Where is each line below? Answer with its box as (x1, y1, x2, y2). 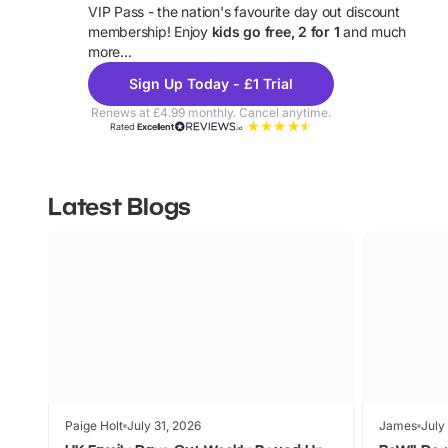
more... (88, 42, 132, 60)
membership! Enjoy (88, 22, 212, 40)
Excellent (137, 120, 174, 132)
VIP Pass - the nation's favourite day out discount (88, 2, 400, 20)
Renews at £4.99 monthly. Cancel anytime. (91, 104, 331, 120)
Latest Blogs (48, 190, 191, 220)
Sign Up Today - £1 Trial (129, 74, 293, 92)
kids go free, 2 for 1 (211, 22, 340, 40)
